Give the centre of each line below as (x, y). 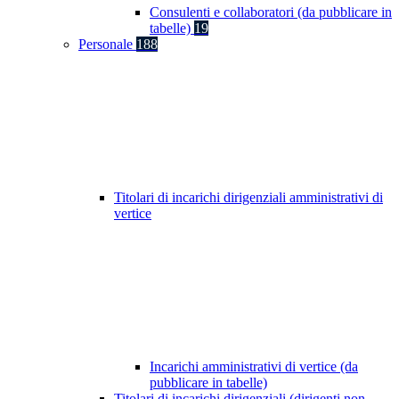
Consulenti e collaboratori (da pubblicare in (271, 12)
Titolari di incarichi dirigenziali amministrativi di (248, 198)
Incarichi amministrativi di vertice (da (254, 367)
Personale (107, 45)
